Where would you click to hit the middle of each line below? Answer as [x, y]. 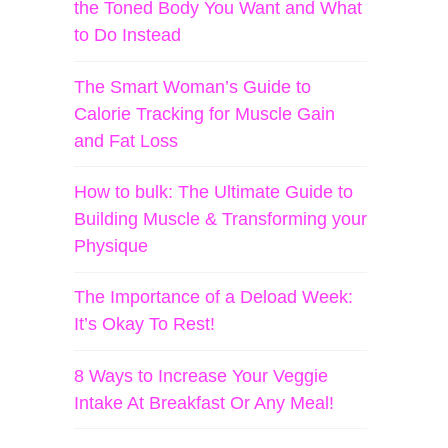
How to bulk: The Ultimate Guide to [214, 191]
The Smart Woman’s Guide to [193, 86]
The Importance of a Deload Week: [214, 297]
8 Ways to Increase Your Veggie [201, 375]
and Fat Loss [126, 140]
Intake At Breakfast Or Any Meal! [204, 402]
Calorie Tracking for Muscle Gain [205, 113]
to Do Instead [128, 35]
